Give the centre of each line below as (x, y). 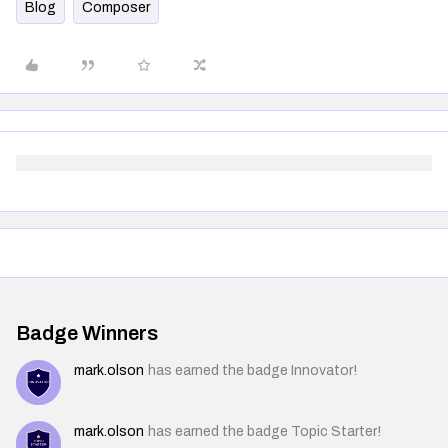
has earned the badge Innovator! (252, 371)
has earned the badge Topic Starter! (264, 432)
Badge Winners (87, 333)
